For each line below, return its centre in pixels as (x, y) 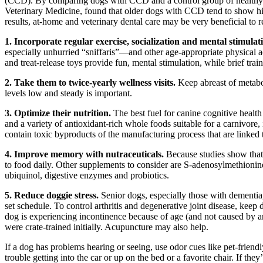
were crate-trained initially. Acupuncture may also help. (107, 227)
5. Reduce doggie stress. (53, 195)
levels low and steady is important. (68, 93)
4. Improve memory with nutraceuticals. (85, 154)
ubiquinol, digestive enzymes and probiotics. (87, 175)
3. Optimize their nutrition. (59, 113)
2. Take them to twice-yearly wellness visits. (90, 82)
